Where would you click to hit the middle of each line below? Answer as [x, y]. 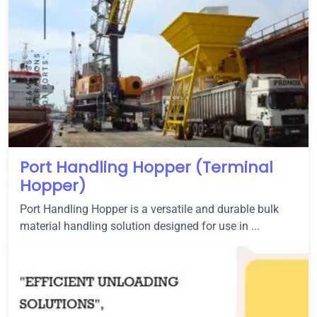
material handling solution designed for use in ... [140, 226]
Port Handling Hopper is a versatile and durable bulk [149, 209]
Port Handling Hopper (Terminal [146, 167]
